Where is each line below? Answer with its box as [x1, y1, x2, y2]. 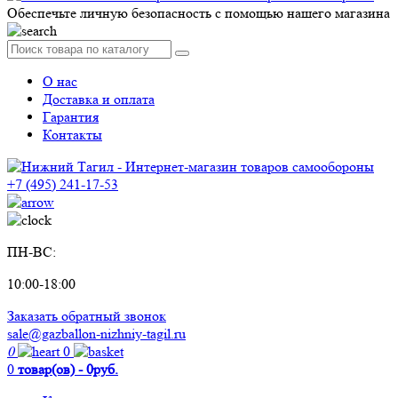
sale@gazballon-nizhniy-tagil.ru [7, 325, 186, 343]
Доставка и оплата [43, 91, 155, 108]
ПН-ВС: [7, 243, 60, 261]
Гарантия [43, 108, 99, 126]
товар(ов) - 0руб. [14, 361, 118, 378]
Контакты [43, 126, 102, 144]
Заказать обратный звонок [7, 307, 166, 325]
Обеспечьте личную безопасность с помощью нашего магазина [7, 4, 390, 22]
